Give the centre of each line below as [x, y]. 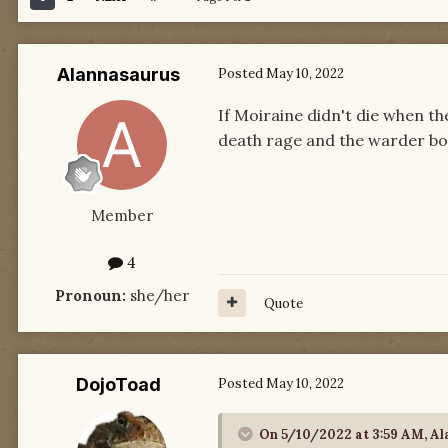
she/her [157, 295]
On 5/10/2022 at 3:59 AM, [344, 434]
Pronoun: [90, 295]
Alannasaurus [118, 75]
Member [122, 216]
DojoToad [118, 384]
